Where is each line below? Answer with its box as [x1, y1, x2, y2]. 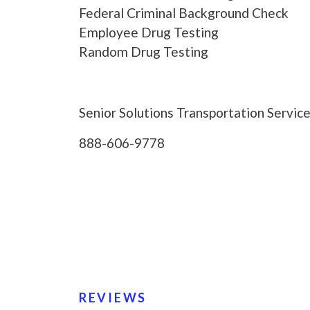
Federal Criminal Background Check [79, 5, 289, 21]
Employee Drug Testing [79, 24, 219, 41]
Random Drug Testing [79, 44, 208, 60]
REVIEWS [79, 290, 147, 306]
